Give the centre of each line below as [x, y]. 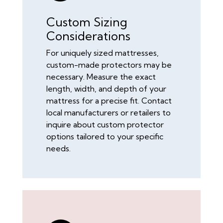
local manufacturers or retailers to [109, 113]
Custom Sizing [87, 22]
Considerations [88, 36]
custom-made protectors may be [109, 65]
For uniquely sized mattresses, [103, 53]
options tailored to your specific [105, 137]
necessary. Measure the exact [101, 77]
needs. [58, 149]
